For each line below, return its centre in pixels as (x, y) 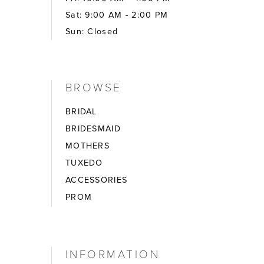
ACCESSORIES (96, 180)
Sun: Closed (92, 31)
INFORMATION (113, 253)
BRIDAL (81, 111)
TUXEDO (84, 163)
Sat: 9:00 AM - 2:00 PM (117, 15)
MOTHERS (88, 146)
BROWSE (93, 86)
